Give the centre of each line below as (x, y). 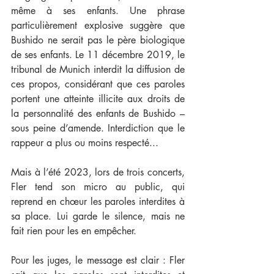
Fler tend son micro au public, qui (98, 187)
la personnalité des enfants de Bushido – (98, 114)
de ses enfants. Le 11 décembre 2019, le (98, 55)
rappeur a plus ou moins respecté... (85, 143)
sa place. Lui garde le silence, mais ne (98, 217)
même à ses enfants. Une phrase (98, 11)
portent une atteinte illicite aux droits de (98, 99)
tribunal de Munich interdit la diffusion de (98, 70)
